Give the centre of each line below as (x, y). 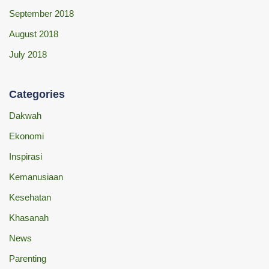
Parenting (28, 258)
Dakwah (25, 115)
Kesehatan (30, 197)
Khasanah (29, 217)
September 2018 (41, 13)
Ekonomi (26, 136)
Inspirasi (26, 156)
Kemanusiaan (36, 177)
